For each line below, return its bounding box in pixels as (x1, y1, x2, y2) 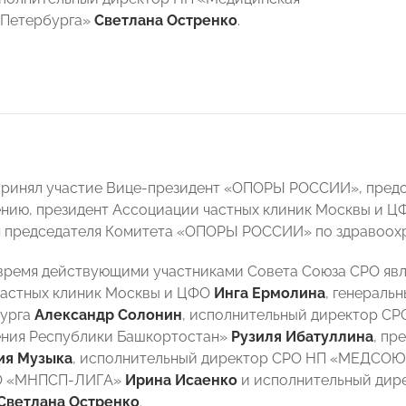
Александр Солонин (34, 306, 182, 324)
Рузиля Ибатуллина (231, 328, 373, 345)
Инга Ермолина (214, 285, 325, 302)
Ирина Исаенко (125, 372, 237, 389)
